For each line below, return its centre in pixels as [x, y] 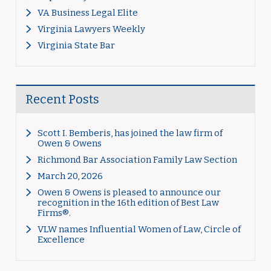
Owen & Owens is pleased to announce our [129, 192]
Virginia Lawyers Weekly [91, 29]
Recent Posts [62, 99]
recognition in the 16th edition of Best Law [128, 203]
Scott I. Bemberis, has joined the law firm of [130, 133]
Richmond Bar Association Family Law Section [137, 160]
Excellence [61, 240]
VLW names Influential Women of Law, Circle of [139, 229]
